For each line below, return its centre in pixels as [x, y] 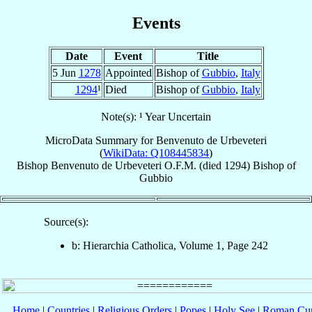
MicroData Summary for [101, 140]
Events [156, 23]
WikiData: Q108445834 [156, 153]
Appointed [128, 72]
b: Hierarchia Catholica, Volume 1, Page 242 [170, 245]
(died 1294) [224, 165]
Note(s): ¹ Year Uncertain [156, 116]
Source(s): [66, 221]
